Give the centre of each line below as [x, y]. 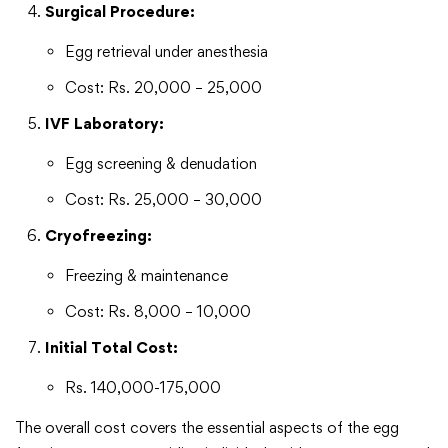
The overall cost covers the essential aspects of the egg [207, 428]
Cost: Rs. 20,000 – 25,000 [163, 88]
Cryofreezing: [98, 236]
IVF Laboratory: [104, 124]
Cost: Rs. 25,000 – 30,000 [163, 200]
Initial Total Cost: [111, 348]
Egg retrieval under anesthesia [166, 52]
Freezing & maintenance [146, 276]
